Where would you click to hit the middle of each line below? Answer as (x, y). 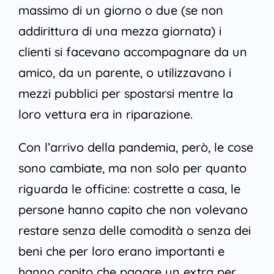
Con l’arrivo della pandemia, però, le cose (135, 147)
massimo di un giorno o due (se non (120, 10)
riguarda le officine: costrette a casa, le (129, 189)
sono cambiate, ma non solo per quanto (132, 168)
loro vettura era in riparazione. (105, 114)
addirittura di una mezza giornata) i (120, 31)
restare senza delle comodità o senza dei (134, 231)
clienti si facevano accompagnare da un (132, 52)
